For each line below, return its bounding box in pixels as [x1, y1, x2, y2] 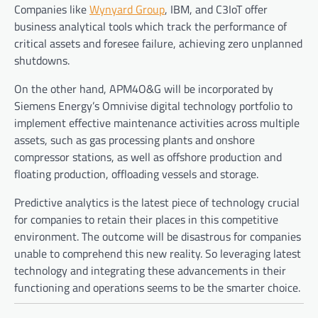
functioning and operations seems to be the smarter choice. [14, 279, 300, 297]
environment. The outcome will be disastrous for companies [14, 228, 301, 246]
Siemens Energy [14, 97, 92, 115]
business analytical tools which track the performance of [14, 18, 287, 35]
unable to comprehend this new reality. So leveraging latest [14, 245, 301, 263]
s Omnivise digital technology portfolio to [94, 97, 292, 115]
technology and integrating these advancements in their [14, 262, 286, 280]
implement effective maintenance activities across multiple [14, 114, 300, 132]
